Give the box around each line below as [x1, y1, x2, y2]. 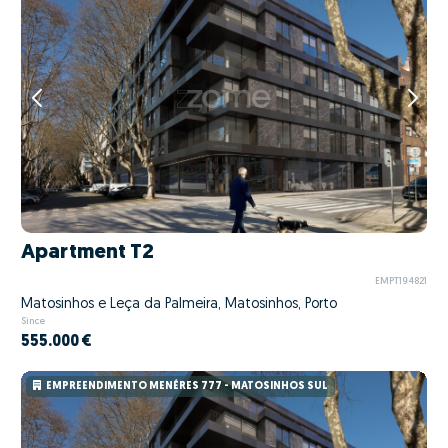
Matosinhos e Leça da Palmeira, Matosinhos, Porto [21, 297, 337, 313]
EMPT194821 [374, 276, 427, 286]
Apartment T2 [21, 242, 154, 264]
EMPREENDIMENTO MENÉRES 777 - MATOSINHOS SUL [44, 381, 329, 392]
